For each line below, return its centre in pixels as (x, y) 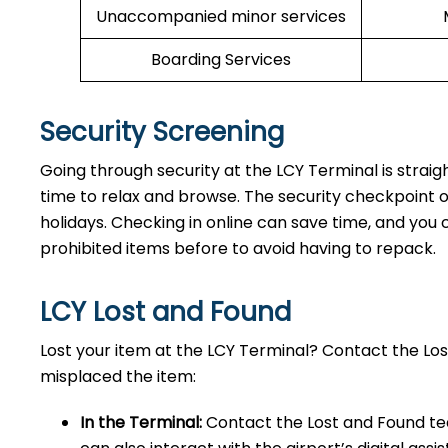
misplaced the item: (118, 376)
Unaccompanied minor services (221, 16)
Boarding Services (221, 59)
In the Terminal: (141, 422)
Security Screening (162, 132)
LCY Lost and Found (165, 312)
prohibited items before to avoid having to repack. (240, 248)
